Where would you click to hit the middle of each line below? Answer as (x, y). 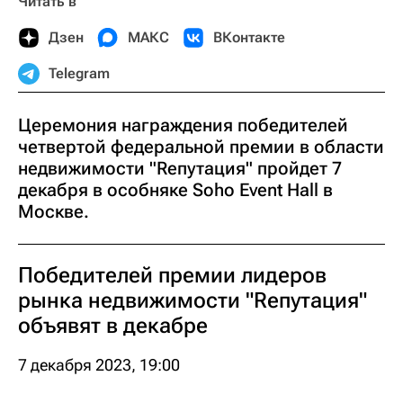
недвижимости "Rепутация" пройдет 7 (180, 168)
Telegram (79, 73)
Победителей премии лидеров (172, 275)
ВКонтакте (249, 37)
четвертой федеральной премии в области (201, 147)
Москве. (54, 211)
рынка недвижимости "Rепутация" (193, 300)
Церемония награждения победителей (183, 125)
